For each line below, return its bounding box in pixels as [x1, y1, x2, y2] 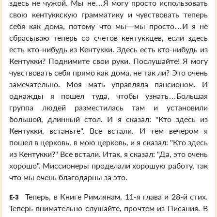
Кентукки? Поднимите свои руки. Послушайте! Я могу [9, 56, 208, 65]
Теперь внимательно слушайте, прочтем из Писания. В [9, 203, 208, 213]
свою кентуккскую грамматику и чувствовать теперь [9, 10, 208, 19]
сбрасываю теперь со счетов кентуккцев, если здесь [9, 33, 208, 42]
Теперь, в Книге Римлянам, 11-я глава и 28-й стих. [23, 192, 208, 201]
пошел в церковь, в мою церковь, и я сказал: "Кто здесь [9, 138, 208, 147]
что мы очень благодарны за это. [9, 172, 127, 182]
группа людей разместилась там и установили [9, 103, 208, 112]
